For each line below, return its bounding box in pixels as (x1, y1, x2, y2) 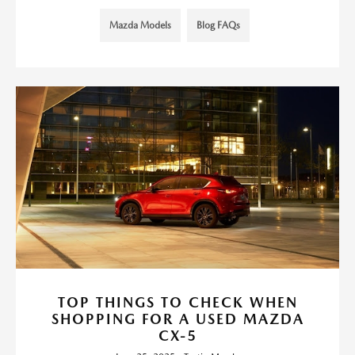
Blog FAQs (196, 20, 240, 32)
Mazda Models (109, 20, 171, 32)
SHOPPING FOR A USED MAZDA (51, 310, 304, 327)
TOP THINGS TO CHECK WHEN (57, 293, 298, 311)
